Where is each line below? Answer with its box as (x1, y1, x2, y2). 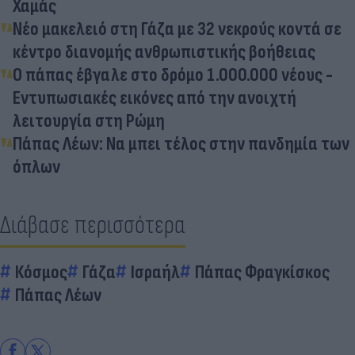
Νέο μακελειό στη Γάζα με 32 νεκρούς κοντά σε (13, 17, 342, 40)
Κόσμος (15, 260, 67, 284)
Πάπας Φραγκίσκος (195, 260, 330, 284)
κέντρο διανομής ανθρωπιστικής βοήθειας (13, 40, 315, 63)
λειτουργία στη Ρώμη (13, 109, 165, 132)
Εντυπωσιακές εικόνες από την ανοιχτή (13, 86, 296, 109)
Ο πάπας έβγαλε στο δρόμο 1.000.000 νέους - (13, 63, 333, 86)
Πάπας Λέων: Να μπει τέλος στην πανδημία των (13, 132, 349, 155)
